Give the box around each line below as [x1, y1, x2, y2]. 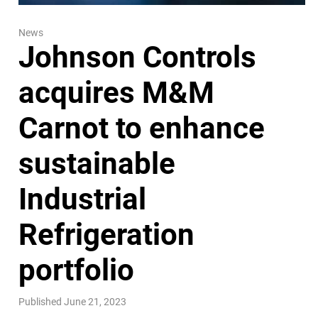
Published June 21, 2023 [18, 295, 127, 307]
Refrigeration [18, 216, 195, 252]
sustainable [18, 146, 176, 181]
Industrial [18, 181, 147, 216]
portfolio [18, 252, 135, 287]
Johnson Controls [18, 39, 257, 75]
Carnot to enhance [18, 110, 265, 146]
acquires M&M [18, 75, 215, 110]
